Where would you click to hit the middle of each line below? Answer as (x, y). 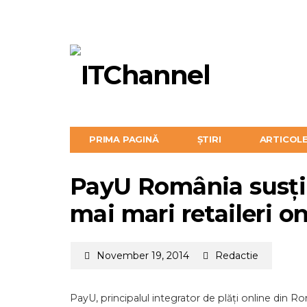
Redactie (237, 256)
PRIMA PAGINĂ (124, 139)
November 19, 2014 (143, 256)
